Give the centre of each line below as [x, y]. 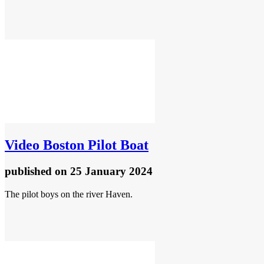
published [30, 171]
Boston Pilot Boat [94, 145]
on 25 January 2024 [104, 171]
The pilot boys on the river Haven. [69, 194]
